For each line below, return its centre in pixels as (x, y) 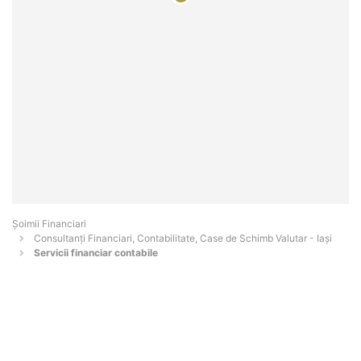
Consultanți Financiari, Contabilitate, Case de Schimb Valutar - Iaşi (183, 239)
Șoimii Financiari (49, 224)
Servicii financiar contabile (96, 253)
